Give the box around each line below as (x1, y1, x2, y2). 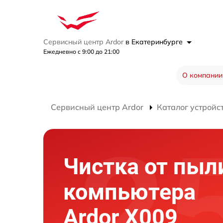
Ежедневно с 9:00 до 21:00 (43, 48, 119, 55)
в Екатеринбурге (125, 37, 185, 46)
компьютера (63, 178, 196, 205)
